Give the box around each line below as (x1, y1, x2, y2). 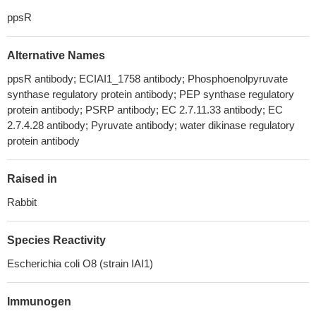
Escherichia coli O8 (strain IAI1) (7, 257, 153, 269)
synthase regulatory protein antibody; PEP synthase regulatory (7, 88, 294, 100)
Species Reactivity (7, 234, 106, 246)
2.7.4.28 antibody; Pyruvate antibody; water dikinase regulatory (7, 119, 295, 131)
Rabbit (7, 196, 37, 208)
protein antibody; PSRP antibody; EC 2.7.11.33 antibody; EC (7, 104, 283, 116)
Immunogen (7, 296, 71, 308)
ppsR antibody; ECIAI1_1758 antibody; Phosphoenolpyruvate (7, 73, 288, 85)
